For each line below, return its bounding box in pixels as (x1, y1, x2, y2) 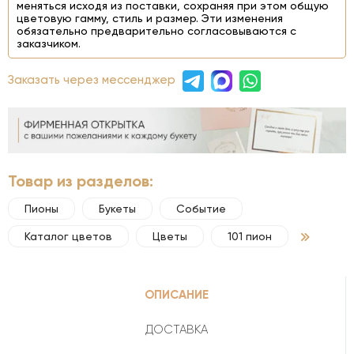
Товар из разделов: (8, 171, 153, 190)
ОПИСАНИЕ (145, 287, 209, 302)
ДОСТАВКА (145, 322, 208, 337)
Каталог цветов (24, 229, 112, 243)
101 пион (228, 229, 272, 243)
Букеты (99, 201, 136, 215)
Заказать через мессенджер (8, 73, 179, 88)
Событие (176, 201, 226, 215)
